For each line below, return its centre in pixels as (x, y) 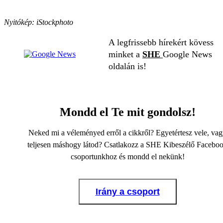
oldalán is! (127, 66)
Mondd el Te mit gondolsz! (127, 112)
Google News (187, 55)
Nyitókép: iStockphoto (39, 22)
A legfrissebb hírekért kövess (161, 43)
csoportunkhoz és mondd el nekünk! (127, 157)
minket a (125, 55)
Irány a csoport (127, 192)
